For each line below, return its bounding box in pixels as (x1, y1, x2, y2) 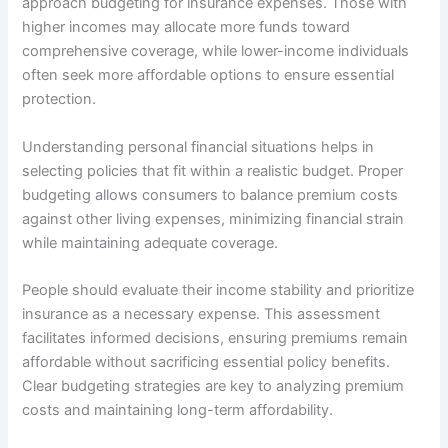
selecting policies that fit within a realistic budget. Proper (22, 161, 404, 180)
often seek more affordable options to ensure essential (22, 66, 395, 85)
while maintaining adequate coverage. (22, 233, 279, 252)
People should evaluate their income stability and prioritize (22, 281, 415, 300)
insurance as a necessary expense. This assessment (22, 305, 381, 324)
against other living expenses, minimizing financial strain (22, 209, 405, 228)
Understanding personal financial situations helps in (22, 137, 375, 156)
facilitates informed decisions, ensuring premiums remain (22, 329, 409, 348)
